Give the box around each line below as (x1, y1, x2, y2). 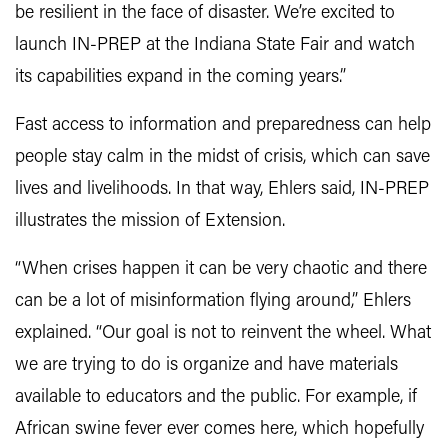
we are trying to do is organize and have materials (15, 356, 398, 375)
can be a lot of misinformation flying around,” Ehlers (15, 292, 411, 311)
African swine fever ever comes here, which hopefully (15, 420, 424, 439)
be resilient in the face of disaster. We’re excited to (15, 4, 395, 23)
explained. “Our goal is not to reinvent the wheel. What (15, 324, 431, 343)
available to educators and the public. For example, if (15, 388, 417, 407)
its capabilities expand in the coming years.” (15, 68, 346, 87)
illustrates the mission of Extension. (15, 212, 285, 231)
